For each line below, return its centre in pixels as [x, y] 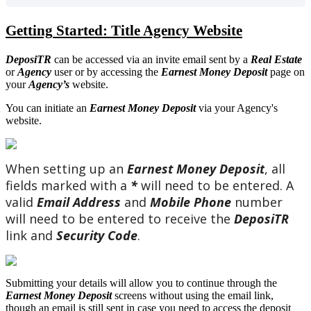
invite [168, 59]
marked [64, 185]
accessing [121, 72]
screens [131, 295]
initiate [59, 108]
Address [97, 202]
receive [186, 218]
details [93, 283]
